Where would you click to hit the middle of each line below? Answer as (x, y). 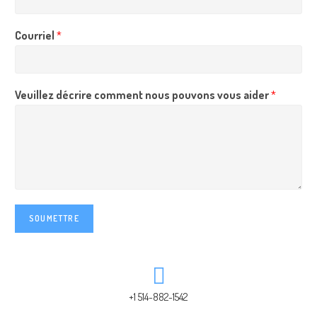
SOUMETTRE (54, 218)
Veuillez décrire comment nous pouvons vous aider (143, 95)
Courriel (36, 35)
